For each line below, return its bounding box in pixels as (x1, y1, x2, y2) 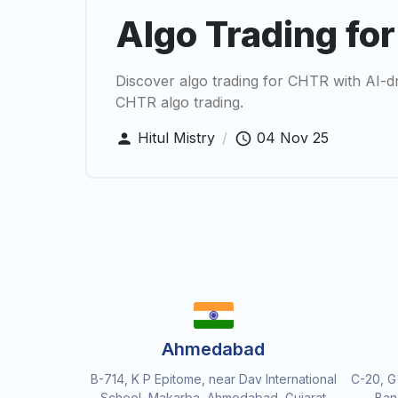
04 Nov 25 (257, 128, 329, 147)
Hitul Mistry (138, 128, 215, 147)
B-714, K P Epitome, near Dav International (90, 370, 337, 386)
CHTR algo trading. (115, 92, 243, 111)
